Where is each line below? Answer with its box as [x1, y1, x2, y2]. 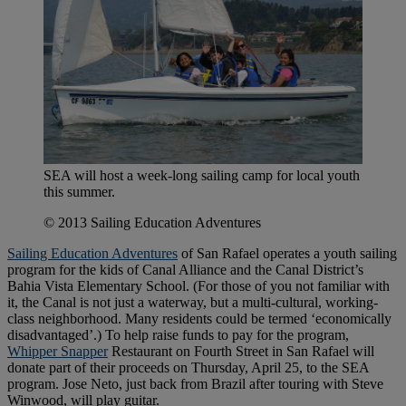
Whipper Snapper [7, 343, 108, 360]
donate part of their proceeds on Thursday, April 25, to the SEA [7, 360, 369, 376]
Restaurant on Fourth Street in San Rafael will [108, 343, 374, 360]
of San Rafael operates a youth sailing [178, 246, 397, 262]
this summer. [43, 184, 115, 200]
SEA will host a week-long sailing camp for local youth [43, 168, 360, 184]
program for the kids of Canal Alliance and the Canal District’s [7, 262, 363, 278]
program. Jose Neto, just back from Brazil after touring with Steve [7, 376, 383, 392]
